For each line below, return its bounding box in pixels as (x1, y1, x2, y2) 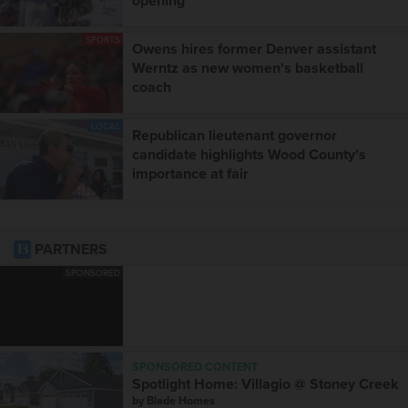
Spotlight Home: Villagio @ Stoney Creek (132, 373, 399, 395)
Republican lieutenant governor (132, 125, 337, 147)
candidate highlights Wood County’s (132, 144, 366, 166)
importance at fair (132, 163, 249, 185)
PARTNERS (31, 239, 107, 260)
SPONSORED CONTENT (132, 359, 258, 376)
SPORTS (86, 33, 120, 46)
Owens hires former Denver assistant (132, 38, 376, 60)
